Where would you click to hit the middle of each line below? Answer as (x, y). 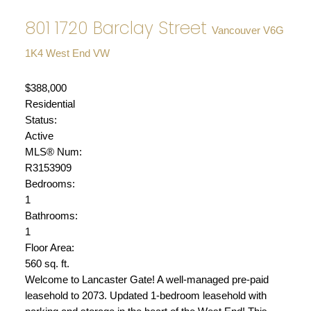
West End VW (77, 53)
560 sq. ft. (47, 263)
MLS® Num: (53, 152)
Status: (41, 120)
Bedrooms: (50, 184)
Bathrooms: (51, 216)
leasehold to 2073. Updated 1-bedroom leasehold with (145, 295)
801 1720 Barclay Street (118, 28)
